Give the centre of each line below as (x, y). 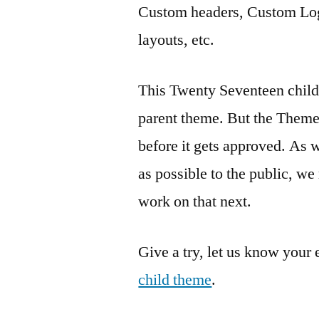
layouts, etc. (177, 40)
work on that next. (195, 202)
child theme (175, 280)
